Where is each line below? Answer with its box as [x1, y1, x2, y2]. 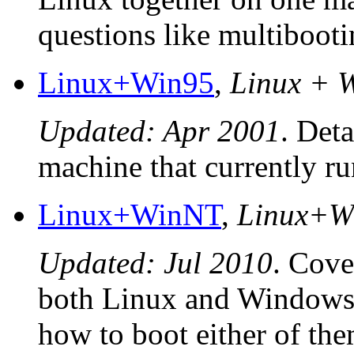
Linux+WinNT [38, 198, 221, 232]
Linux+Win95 [38, 66, 214, 100]
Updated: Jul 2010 [38, 246, 273, 281]
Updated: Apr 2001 [38, 114, 281, 149]
